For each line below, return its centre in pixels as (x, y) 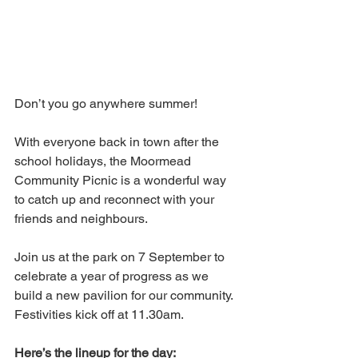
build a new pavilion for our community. (125, 296)
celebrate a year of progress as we (113, 276)
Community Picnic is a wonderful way (122, 181)
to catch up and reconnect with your (116, 200)
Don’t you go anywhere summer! (109, 104)
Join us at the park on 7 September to (121, 257)
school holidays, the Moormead (104, 161)
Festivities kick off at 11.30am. (99, 315)
